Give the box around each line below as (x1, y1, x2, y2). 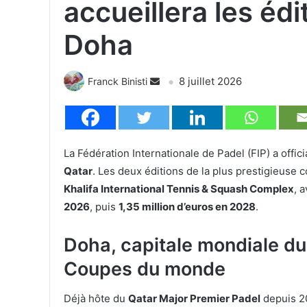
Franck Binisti (88, 75, 147, 87)
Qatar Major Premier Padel (128, 292, 260, 306)
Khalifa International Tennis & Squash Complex (64, 182, 294, 195)
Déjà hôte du (64, 292, 128, 306)
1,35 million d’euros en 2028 (119, 199, 256, 213)
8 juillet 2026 (179, 74, 242, 88)
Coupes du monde (64, 257, 225, 280)
